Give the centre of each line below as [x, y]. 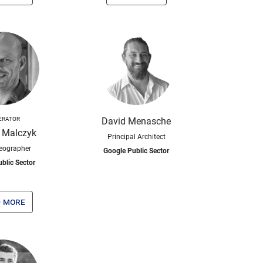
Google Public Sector [136, 151]
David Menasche [136, 121]
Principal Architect [136, 137]
